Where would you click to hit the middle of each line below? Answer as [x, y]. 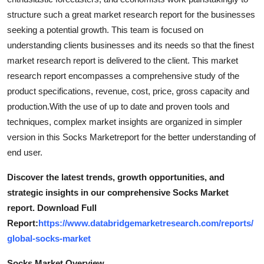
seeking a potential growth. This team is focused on [105, 29]
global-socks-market [49, 238]
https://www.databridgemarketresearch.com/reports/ [146, 223]
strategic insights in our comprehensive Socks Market [118, 192]
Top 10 [24, 39]
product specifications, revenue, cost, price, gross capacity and [128, 91]
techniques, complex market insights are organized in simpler [125, 121]
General [26, 10]
